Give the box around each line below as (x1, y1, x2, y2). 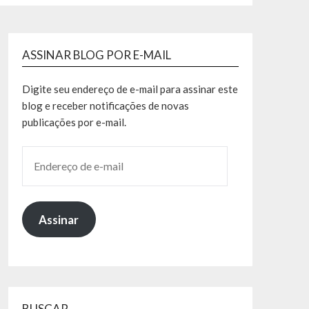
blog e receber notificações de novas (21, 99, 189, 112)
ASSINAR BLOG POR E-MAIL (21, 48, 171, 63)
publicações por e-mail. (21, 116, 126, 129)
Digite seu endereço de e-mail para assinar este (21, 83, 238, 96)
